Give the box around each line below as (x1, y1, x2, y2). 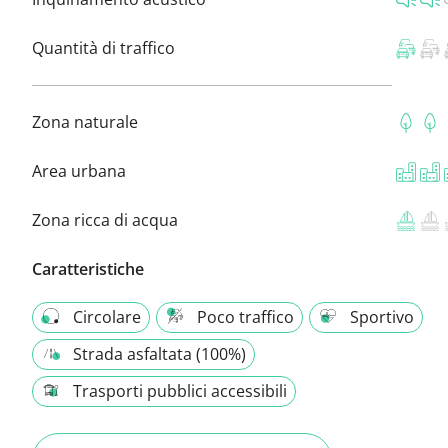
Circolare (73, 305, 141, 328)
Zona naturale (32, 110, 138, 133)
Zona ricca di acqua (32, 208, 178, 231)
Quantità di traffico (32, 36, 175, 59)
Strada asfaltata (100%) (73, 342, 246, 365)
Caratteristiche (32, 257, 144, 280)
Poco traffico (197, 305, 294, 328)
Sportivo (350, 305, 414, 328)
